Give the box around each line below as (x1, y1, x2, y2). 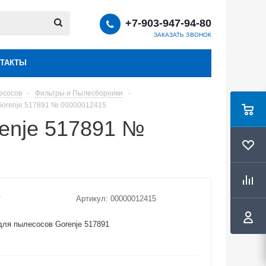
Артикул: (75, 194, 108, 203)
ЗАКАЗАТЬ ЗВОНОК (153, 31, 211, 38)
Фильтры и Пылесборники (35, 89, 123, 97)
